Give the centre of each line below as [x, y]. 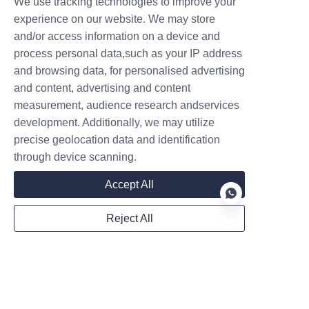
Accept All [129, 184]
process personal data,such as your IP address [128, 53]
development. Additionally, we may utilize [114, 122]
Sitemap [35, 297]
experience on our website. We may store [114, 19]
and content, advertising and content [102, 88]
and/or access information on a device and [117, 36]
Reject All [129, 218]
